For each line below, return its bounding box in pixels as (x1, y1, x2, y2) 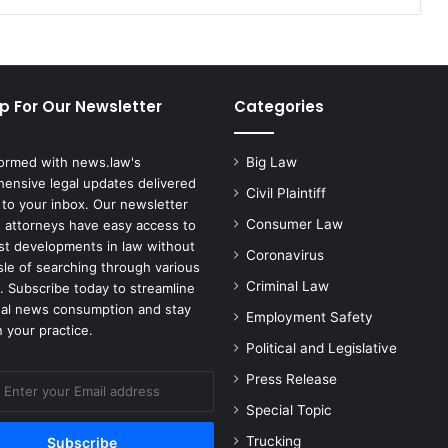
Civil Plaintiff (246, 185, 326, 202)
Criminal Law (246, 278, 329, 295)
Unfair (44, 22, 82, 39)
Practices (44, 64, 101, 81)
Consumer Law (246, 216, 343, 233)
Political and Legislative (246, 340, 397, 357)
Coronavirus (246, 247, 324, 264)
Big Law (246, 154, 297, 171)
